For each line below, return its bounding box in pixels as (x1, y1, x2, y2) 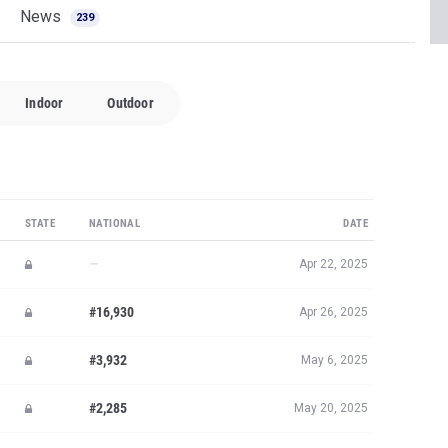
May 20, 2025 (294, 401, 368, 415)
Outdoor (107, 95, 154, 111)
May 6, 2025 (301, 353, 368, 367)
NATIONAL (89, 217, 141, 230)
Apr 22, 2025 (299, 257, 368, 271)
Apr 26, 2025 (299, 305, 368, 319)
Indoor (25, 95, 64, 111)
